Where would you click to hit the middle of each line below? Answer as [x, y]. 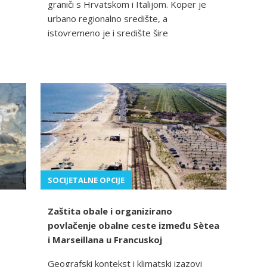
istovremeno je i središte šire [108, 33]
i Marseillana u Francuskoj [105, 240]
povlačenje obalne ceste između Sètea [133, 226]
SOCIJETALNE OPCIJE [86, 180]
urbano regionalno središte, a [108, 19]
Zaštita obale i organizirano [110, 211]
